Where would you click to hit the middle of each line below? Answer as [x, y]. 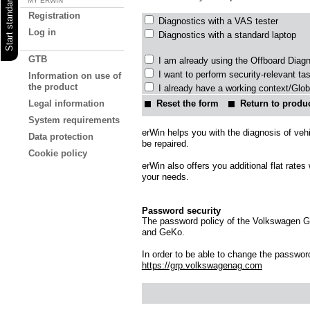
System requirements [74, 120]
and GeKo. [163, 232]
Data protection [61, 137]
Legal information [66, 104]
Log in [42, 32]
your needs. [165, 176]
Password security [181, 210]
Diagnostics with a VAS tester [218, 21]
